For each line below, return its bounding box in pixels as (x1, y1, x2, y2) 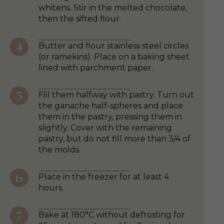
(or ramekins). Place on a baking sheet (38, 52, 189, 62)
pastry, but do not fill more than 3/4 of (38, 134, 190, 144)
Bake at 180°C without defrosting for (38, 210, 185, 220)
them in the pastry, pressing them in (38, 112, 182, 122)
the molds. (38, 145, 80, 155)
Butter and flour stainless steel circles (38, 41, 188, 51)
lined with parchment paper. (38, 63, 153, 73)
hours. (38, 183, 63, 193)
